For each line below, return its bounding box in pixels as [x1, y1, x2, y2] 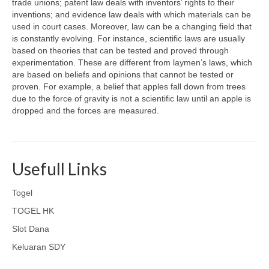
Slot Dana [12, 224, 49, 234]
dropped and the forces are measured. [12, 106, 159, 115]
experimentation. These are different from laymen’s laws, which [12, 58, 252, 67]
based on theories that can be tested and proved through [12, 46, 229, 55]
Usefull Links [12, 159, 107, 179]
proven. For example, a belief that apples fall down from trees [12, 82, 246, 91]
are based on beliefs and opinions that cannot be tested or [12, 70, 234, 79]
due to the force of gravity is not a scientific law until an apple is [12, 94, 251, 103]
